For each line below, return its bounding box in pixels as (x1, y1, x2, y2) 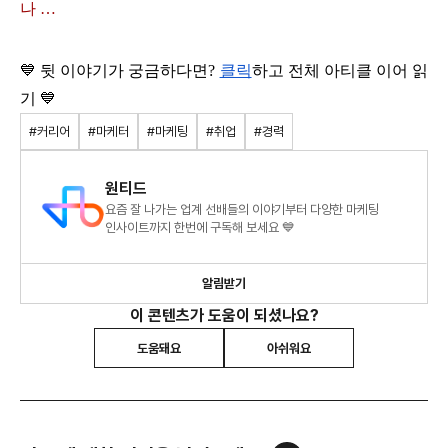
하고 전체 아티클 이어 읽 (251, 62, 429, 80)
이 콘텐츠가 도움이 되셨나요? (129, 306, 319, 326)
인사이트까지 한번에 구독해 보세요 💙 (105, 220, 295, 236)
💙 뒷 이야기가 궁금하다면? (20, 62, 220, 80)
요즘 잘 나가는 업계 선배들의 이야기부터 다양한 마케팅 (105, 202, 379, 218)
